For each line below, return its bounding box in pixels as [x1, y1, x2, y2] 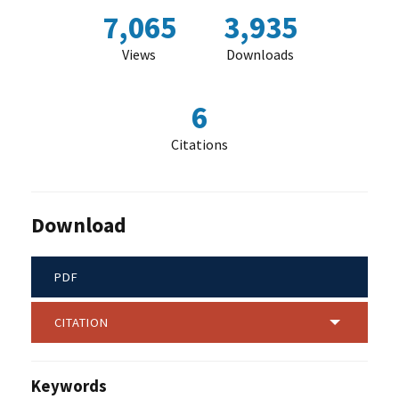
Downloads [226, 45, 294, 64]
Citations [171, 135, 228, 154]
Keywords [31, 375, 107, 396]
